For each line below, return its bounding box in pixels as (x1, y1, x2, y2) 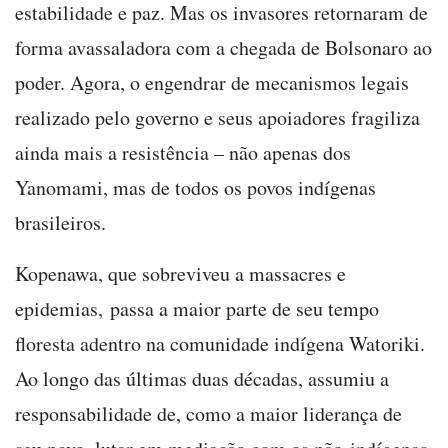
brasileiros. (15, 208, 106, 236)
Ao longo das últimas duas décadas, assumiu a (15, 364, 389, 392)
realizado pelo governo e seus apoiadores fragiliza (15, 103, 420, 131)
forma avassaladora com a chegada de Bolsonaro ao (15, 33, 432, 61)
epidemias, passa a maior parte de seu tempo (15, 294, 379, 322)
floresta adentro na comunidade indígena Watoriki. (15, 329, 425, 357)
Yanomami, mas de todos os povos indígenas (15, 173, 376, 201)
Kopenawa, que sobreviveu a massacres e (15, 259, 346, 287)
